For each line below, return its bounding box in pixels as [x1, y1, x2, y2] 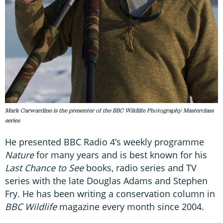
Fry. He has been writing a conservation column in [5, 188, 215, 200]
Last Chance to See [5, 162, 84, 174]
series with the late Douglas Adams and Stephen [5, 175, 208, 187]
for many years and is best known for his [34, 149, 207, 161]
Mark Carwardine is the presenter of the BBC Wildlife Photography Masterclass [5, 107, 214, 115]
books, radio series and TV [84, 162, 197, 174]
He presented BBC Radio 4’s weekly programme [5, 136, 204, 148]
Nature [5, 149, 34, 161]
